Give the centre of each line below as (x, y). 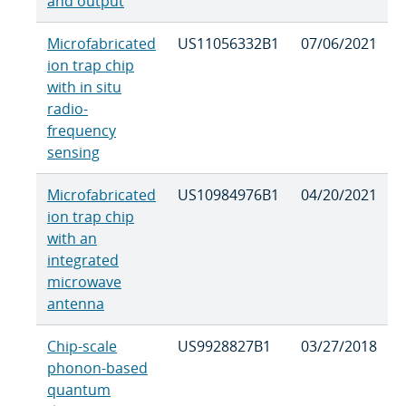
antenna (76, 304)
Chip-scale (82, 347)
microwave (84, 282)
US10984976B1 (228, 195)
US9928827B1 (224, 347)
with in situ (84, 87)
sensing (73, 153)
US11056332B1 (228, 44)
